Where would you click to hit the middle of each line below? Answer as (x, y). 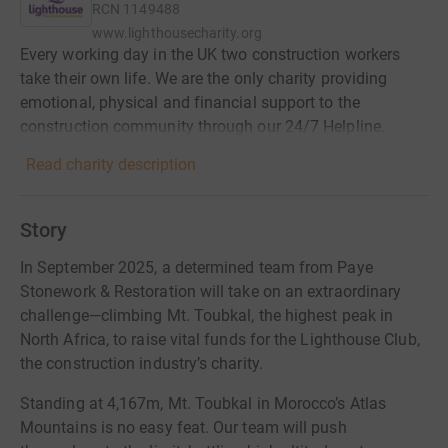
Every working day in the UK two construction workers (210, 54)
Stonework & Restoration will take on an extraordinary (211, 291)
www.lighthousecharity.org (177, 33)
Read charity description (111, 164)
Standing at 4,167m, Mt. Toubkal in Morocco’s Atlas (203, 403)
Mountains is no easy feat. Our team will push (183, 427)
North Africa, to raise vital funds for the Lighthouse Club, (220, 339)
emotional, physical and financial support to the (190, 102)
